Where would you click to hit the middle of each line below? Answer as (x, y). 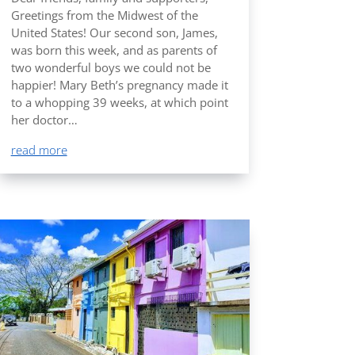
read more (39, 149)
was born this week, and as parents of (114, 50)
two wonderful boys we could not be (111, 67)
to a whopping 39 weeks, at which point (119, 102)
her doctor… (44, 119)
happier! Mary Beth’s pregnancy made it (119, 84)
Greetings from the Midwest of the (104, 15)
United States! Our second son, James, (114, 32)
